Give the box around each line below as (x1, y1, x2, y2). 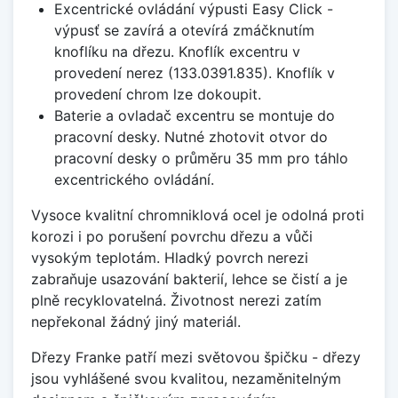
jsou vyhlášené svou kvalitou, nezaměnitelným (31, 370, 341, 388)
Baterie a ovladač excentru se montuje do (53, 107, 335, 125)
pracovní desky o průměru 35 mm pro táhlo (53, 149, 348, 168)
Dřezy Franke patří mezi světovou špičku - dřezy (31, 348, 361, 367)
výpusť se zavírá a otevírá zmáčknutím (53, 21, 314, 40)
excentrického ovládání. (53, 171, 214, 189)
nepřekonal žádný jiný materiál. (31, 313, 241, 331)
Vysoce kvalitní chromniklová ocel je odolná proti (31, 206, 364, 225)
